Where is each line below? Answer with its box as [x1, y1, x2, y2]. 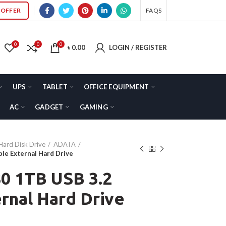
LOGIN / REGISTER [109, 43, 167, 51]
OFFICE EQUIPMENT [84, 82, 149, 91]
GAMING [79, 102, 108, 111]
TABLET [42, 82, 68, 91]
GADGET [35, 102, 64, 111]
